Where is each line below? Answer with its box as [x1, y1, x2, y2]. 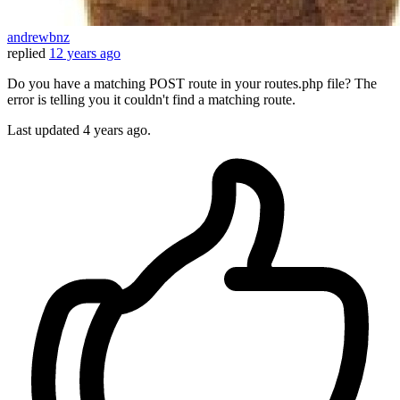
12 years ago [49, 46, 121, 62]
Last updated [7, 122, 83, 138]
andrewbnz [7, 29, 70, 46]
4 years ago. [83, 122, 151, 138]
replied [7, 46, 46, 62]
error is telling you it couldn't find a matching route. [7, 92, 296, 108]
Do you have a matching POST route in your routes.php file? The [7, 76, 377, 92]
